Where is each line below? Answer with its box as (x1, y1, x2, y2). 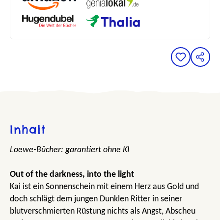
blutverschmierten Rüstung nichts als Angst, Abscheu (10, 206, 195, 216)
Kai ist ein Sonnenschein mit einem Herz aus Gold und (10, 182, 199, 192)
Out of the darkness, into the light (10, 169, 134, 179)
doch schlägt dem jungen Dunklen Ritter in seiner (10, 194, 182, 204)
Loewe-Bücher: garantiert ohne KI (10, 145, 130, 155)
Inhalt (10, 121, 46, 137)
